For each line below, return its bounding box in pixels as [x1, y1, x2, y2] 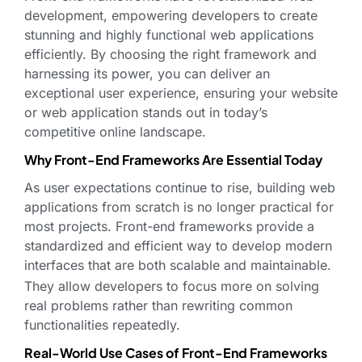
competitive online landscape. [24, 124, 206, 141]
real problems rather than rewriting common [24, 297, 293, 314]
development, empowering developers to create [24, 7, 318, 24]
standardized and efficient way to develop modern [24, 238, 332, 255]
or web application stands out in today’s [24, 104, 267, 121]
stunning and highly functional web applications [24, 27, 314, 44]
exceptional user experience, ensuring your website [24, 85, 338, 102]
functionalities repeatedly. [24, 317, 180, 334]
